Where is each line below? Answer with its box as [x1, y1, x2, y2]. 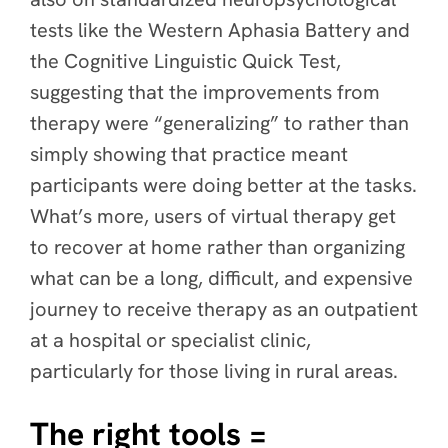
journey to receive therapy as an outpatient [30, 296, 418, 322]
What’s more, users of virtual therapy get [30, 203, 396, 229]
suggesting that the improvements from [30, 79, 380, 105]
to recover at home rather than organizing [30, 234, 405, 260]
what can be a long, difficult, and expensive [30, 265, 413, 291]
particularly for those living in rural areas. [30, 358, 403, 384]
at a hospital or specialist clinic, [30, 327, 311, 353]
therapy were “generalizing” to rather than [30, 110, 409, 136]
